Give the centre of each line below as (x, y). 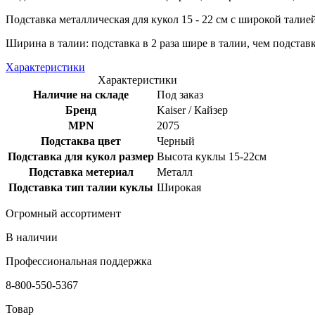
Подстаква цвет (81, 141)
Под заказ (180, 94)
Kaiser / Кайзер (192, 110)
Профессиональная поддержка (79, 261)
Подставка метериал (81, 172)
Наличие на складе (81, 94)
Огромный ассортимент (63, 213)
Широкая (179, 187)
